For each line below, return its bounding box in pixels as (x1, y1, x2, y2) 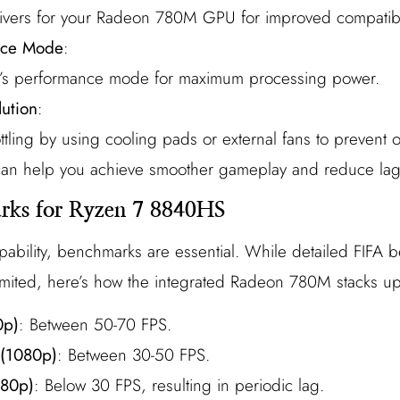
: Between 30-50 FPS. (57, 343, 210, 368)
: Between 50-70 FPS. (19, 312, 171, 337)
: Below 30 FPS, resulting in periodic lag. (34, 373, 324, 398)
